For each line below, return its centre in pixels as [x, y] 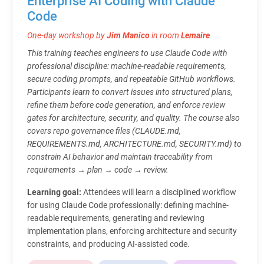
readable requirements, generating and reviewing [116, 218]
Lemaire [195, 35]
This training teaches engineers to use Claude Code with [127, 53]
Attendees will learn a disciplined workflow [160, 192]
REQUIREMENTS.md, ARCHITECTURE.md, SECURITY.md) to [134, 143]
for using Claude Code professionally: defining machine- [128, 205]
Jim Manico [128, 35]
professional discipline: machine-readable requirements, [127, 66]
